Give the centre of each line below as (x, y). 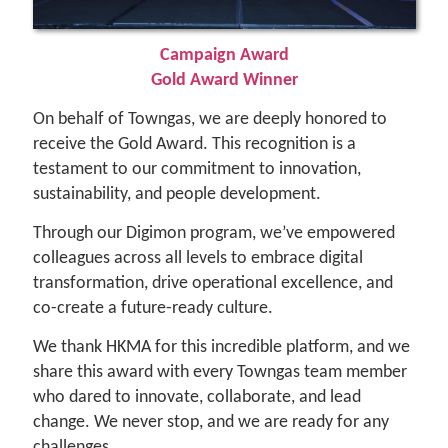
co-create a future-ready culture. (152, 309)
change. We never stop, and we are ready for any (210, 423)
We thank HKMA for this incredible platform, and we (221, 348)
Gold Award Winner (224, 81)
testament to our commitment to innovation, (196, 170)
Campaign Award (224, 56)
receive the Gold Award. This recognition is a (194, 145)
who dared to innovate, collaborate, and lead (196, 398)
